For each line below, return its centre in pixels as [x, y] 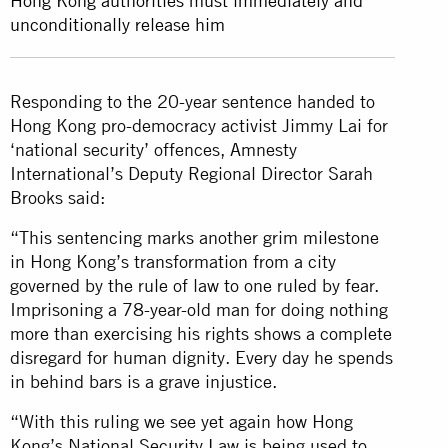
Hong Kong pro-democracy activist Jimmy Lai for [199, 125]
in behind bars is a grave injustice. [148, 381]
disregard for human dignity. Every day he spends [201, 357]
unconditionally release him [117, 24]
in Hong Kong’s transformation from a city [173, 261]
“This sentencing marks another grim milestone [194, 237]
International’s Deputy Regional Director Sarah [191, 173]
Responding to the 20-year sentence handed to [192, 101]
